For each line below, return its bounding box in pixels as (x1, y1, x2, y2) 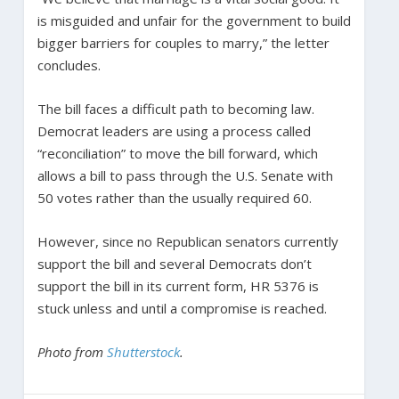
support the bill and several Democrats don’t (37, 254, 312, 273)
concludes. (37, 55, 101, 74)
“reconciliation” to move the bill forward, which (37, 143, 318, 162)
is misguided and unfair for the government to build (37, 11, 351, 29)
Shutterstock (106, 342, 180, 361)
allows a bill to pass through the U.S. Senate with (37, 166, 333, 184)
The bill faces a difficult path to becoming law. (37, 99, 314, 118)
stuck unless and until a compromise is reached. (37, 298, 327, 317)
